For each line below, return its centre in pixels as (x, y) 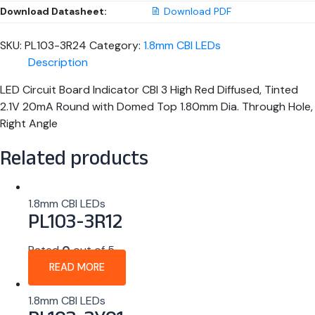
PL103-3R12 (75, 224)
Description (58, 63)
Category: (116, 46)
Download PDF (198, 12)
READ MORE (77, 268)
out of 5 (92, 250)
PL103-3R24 (56, 46)
